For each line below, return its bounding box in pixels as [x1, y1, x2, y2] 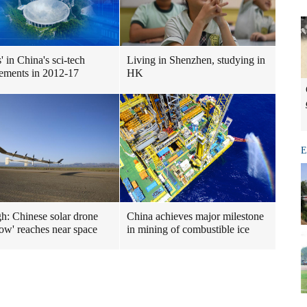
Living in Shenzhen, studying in [127, 54, 265, 66]
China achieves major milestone [127, 210, 264, 222]
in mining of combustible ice [127, 223, 249, 235]
